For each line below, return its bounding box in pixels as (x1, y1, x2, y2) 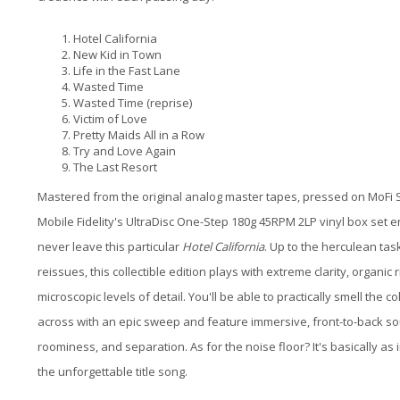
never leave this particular (37, 237, 182, 254)
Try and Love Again (73, 142, 176, 159)
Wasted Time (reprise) (73, 94, 192, 111)
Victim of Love (73, 110, 147, 127)
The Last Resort (73, 158, 157, 175)
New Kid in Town (73, 46, 162, 62)
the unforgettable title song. (37, 362, 187, 379)
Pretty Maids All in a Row (73, 126, 204, 143)
